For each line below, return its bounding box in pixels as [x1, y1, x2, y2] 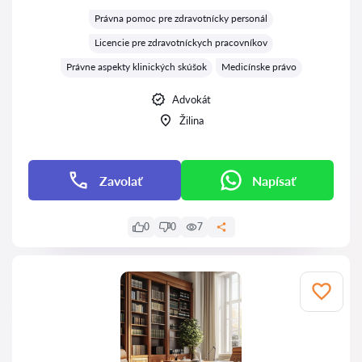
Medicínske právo [221, 61, 297, 73]
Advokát [172, 93, 211, 106]
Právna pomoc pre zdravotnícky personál [95, 12, 267, 24]
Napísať [251, 172, 296, 188]
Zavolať [99, 172, 142, 188]
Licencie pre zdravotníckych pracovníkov [95, 36, 267, 48]
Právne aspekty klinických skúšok [65, 61, 207, 73]
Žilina [179, 114, 204, 127]
